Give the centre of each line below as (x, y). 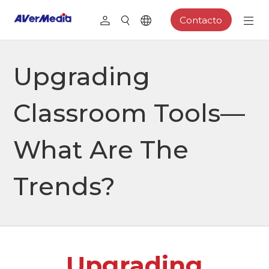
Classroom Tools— (129, 113)
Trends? (65, 186)
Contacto (201, 20)
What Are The (101, 150)
